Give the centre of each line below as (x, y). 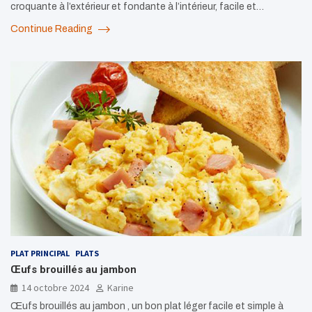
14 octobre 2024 (55, 287)
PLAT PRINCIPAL (40, 253)
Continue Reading (53, 29)
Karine (120, 287)
